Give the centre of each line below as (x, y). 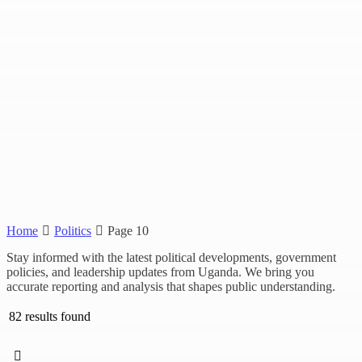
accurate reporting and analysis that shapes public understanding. (171, 287)
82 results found (49, 316)
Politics (73, 231)
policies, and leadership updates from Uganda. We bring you (160, 272)
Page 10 (128, 231)
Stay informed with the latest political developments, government (171, 258)
